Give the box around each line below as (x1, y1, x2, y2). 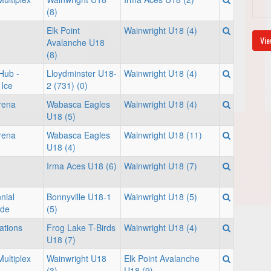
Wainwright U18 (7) (124, 160, 197, 172)
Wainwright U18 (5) (124, 191, 197, 203)
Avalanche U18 (47, 36, 105, 48)
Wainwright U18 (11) (124, 129, 202, 141)
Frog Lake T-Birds (47, 221, 116, 233)
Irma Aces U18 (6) (47, 160, 117, 172)
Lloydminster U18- (47, 67, 117, 79)
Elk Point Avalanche (124, 252, 200, 264)
